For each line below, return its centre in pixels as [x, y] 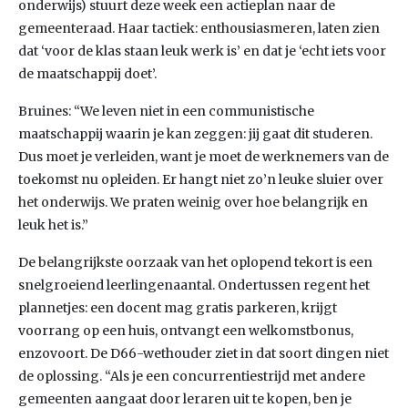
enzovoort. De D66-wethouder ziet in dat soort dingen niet [204, 353]
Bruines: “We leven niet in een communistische [166, 111]
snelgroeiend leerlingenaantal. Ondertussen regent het [194, 285]
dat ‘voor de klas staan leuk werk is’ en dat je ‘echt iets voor [202, 51]
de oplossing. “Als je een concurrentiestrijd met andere [192, 376]
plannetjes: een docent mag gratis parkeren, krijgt [178, 308]
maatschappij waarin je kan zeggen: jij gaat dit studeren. [195, 134]
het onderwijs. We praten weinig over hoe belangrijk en [193, 202]
